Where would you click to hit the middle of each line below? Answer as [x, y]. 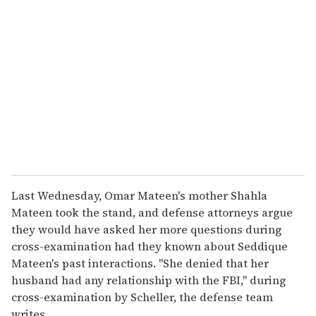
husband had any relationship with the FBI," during [148, 280]
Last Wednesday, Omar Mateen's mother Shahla [139, 195]
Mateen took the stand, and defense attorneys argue [152, 212]
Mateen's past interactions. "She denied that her [140, 263]
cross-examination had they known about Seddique [150, 246]
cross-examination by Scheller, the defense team [142, 297]
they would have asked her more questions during [146, 229]
